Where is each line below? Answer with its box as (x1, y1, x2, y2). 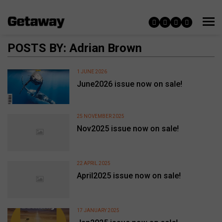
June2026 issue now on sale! (77, 79, 183, 89)
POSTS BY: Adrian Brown (7, 41, 142, 55)
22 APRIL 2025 (77, 160, 111, 166)
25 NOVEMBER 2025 (77, 113, 125, 119)
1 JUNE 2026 (77, 69, 108, 74)
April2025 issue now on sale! (77, 170, 181, 180)
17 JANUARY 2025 (77, 208, 120, 214)
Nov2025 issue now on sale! (77, 123, 179, 133)
